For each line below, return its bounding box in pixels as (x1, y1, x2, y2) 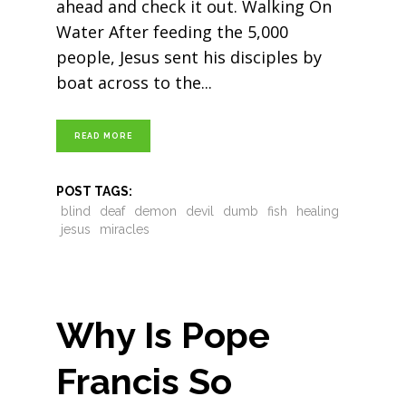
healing (295, 204, 339, 218)
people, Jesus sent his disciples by (55, 46, 322, 68)
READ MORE (73, 131, 132, 140)
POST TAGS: (55, 184, 132, 199)
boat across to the (55, 72, 201, 93)
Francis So (55, 360, 232, 402)
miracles (99, 222, 150, 237)
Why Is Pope (55, 314, 270, 356)
